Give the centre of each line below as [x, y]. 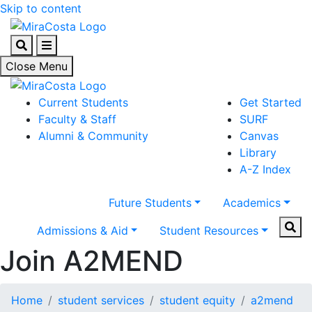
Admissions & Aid [82, 231]
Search [33, 44]
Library [258, 153]
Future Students [150, 203]
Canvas [259, 136]
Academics [252, 203]
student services [101, 301]
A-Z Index [265, 170]
